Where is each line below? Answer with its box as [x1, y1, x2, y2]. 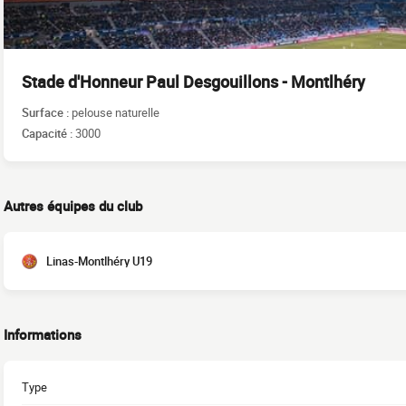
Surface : [22, 103, 72, 121]
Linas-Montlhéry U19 [46, 253, 152, 269]
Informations [4, 325, 82, 343]
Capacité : [22, 124, 75, 141]
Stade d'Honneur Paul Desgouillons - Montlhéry [22, 71, 365, 92]
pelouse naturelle [72, 103, 159, 121]
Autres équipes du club [4, 197, 142, 215]
